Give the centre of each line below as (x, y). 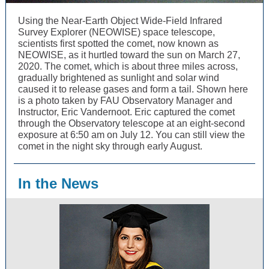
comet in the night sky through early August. (110, 146)
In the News (58, 183)
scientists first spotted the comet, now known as (118, 44)
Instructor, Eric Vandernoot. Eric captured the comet (126, 112)
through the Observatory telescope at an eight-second (131, 123)
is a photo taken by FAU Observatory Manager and (125, 101)
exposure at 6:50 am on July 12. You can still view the (131, 135)
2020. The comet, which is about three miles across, (128, 66)
